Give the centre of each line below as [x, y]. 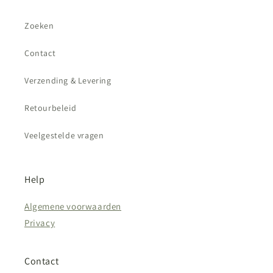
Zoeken [39, 26]
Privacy [40, 223]
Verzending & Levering [68, 80]
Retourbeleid [51, 108]
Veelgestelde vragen [64, 135]
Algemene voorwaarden [73, 206]
